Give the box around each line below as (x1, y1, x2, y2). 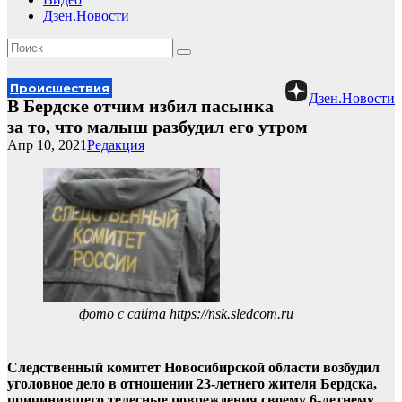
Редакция (87, 137, 144, 153)
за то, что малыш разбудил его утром (7, 117, 308, 136)
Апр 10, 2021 (7, 137, 87, 153)
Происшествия (10, 81, 109, 95)
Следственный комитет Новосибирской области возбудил (7, 360, 380, 375)
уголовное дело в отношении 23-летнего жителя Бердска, (7, 376, 377, 391)
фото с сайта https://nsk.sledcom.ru (79, 306, 293, 321)
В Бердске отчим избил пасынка (7, 96, 274, 116)
